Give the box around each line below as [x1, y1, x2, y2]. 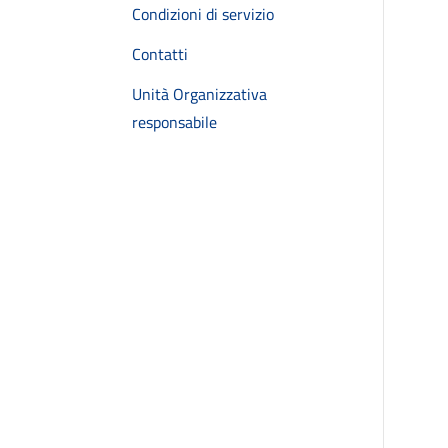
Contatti [132, 42, 188, 66]
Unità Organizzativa [132, 82, 267, 106]
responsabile [132, 110, 217, 134]
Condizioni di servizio [132, 2, 274, 26]
